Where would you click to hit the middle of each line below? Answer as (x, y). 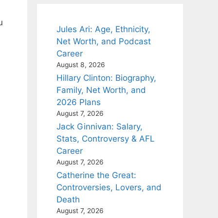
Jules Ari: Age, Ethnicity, (103, 29)
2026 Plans (79, 102)
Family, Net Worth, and (101, 90)
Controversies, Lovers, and (109, 187)
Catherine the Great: (96, 175)
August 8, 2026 (81, 65)
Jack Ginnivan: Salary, (100, 127)
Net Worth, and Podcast (104, 41)
